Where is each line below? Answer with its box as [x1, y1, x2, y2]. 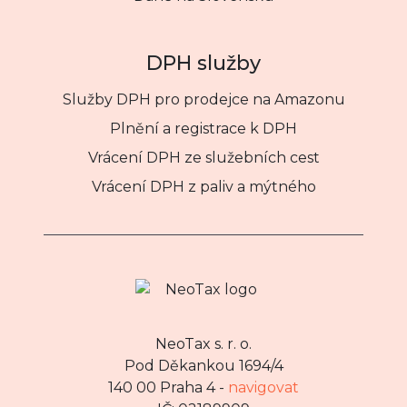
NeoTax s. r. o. [155, 334, 252, 352]
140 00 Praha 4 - [108, 378, 228, 396]
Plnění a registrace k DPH [110, 119, 297, 137]
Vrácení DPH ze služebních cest [87, 148, 320, 166]
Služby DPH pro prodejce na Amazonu [62, 90, 345, 108]
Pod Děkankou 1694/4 [124, 356, 283, 374]
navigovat [228, 378, 299, 396]
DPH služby [146, 50, 261, 74]
